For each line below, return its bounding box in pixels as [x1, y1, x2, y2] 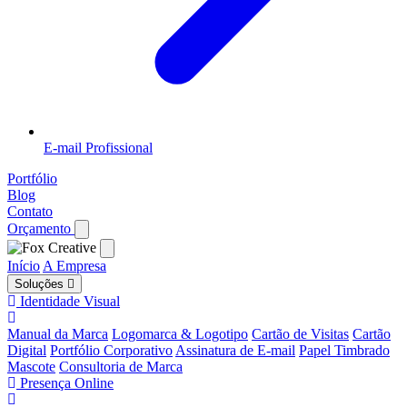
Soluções [15, 277, 67, 291]
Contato [7, 203, 53, 219]
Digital [7, 342, 46, 358]
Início [7, 258, 40, 273]
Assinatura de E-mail [175, 342, 295, 358]
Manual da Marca [7, 326, 108, 342]
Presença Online [20, 375, 114, 391]
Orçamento [7, 221, 74, 236]
